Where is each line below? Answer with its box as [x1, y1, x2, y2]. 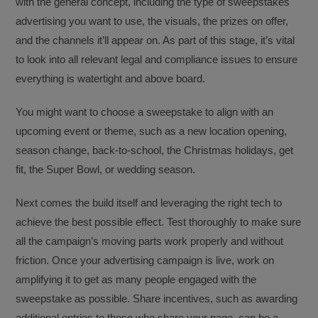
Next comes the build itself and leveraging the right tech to [16, 197, 283, 209]
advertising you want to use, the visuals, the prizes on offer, [16, 15, 289, 27]
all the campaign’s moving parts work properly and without [16, 235, 284, 247]
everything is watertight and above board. [16, 72, 206, 84]
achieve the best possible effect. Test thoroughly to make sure [16, 216, 302, 228]
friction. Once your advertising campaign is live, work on [16, 254, 275, 266]
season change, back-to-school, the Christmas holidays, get [16, 144, 294, 156]
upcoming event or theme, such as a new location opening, [16, 125, 287, 137]
